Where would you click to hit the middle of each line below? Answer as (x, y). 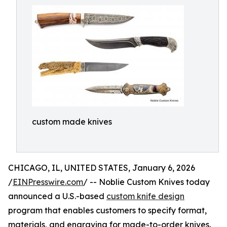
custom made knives (72, 122)
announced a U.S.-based (57, 196)
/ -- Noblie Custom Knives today (146, 182)
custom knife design (145, 196)
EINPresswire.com (48, 182)
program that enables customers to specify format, (107, 210)
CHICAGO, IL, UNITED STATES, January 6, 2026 (102, 168)
